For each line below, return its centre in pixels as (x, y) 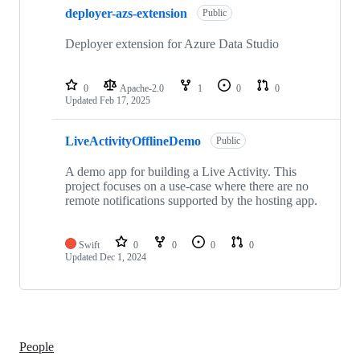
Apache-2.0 (143, 89)
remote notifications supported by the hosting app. (191, 201)
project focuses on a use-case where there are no (187, 186)
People (37, 346)
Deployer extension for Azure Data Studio (172, 44)
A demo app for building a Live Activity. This (181, 172)
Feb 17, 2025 (125, 101)
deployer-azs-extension (126, 13)
